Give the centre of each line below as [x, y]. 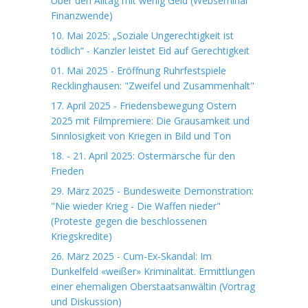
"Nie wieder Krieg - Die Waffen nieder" [136, 206]
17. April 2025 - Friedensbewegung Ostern [144, 106]
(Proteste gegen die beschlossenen [129, 221]
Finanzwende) [82, 15]
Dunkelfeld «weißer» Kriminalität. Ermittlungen [153, 271]
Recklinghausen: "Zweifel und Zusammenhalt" [153, 86]
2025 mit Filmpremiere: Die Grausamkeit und [150, 121]
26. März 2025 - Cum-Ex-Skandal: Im [131, 256]
